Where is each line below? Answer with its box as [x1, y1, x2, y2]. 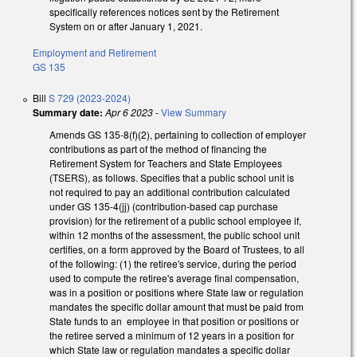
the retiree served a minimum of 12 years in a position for [49, 328, 294, 343]
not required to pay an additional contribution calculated [49, 185, 290, 199]
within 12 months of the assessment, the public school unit [49, 228, 300, 242]
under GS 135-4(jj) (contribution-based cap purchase [49, 199, 278, 214]
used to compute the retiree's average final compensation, [49, 271, 299, 285]
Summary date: [33, 105, 103, 120]
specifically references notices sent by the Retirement [49, 5, 279, 19]
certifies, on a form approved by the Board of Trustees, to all [49, 242, 304, 257]
